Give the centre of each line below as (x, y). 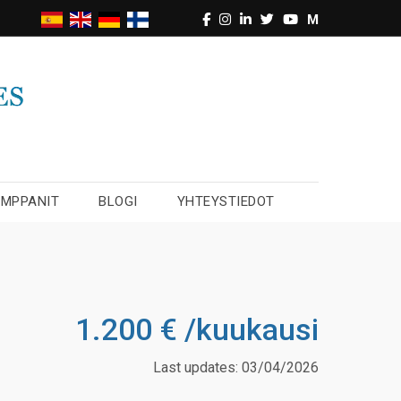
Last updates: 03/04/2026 (236, 367)
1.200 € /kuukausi (197, 329)
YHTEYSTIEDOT (226, 201)
